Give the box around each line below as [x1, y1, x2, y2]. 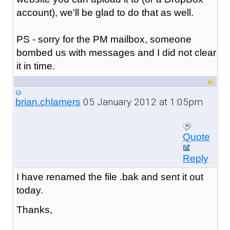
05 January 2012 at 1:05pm [80, 95, 203, 108]
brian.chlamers [15, 96, 81, 107]
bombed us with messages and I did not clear [16, 47, 216, 58]
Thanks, [16, 204, 52, 215]
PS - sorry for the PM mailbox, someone [16, 33, 191, 45]
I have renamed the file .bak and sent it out [16, 171, 203, 182]
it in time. [16, 60, 55, 71]
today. [16, 184, 46, 196]
